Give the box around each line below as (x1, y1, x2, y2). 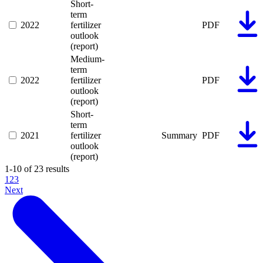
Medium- (70, 53, 104, 64)
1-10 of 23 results (5, 163, 69, 174)
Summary (161, 130, 197, 140)
